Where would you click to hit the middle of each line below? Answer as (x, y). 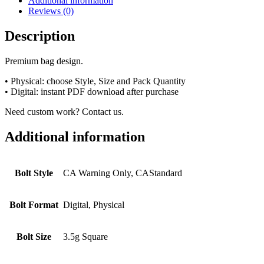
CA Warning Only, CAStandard (123, 173)
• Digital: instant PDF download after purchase (92, 91)
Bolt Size (34, 236)
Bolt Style (34, 173)
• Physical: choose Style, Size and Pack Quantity (95, 81)
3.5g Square (85, 236)
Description (40, 36)
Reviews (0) (51, 11)
